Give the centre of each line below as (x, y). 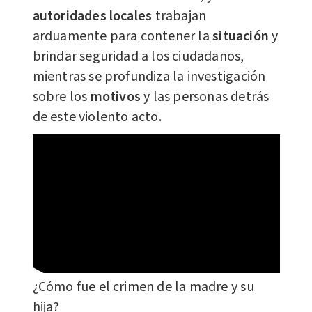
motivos (117, 96)
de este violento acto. (97, 117)
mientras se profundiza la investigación (149, 76)
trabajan (179, 16)
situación (242, 36)
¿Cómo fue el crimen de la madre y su (143, 287)
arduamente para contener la (123, 36)
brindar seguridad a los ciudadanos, (138, 56)
